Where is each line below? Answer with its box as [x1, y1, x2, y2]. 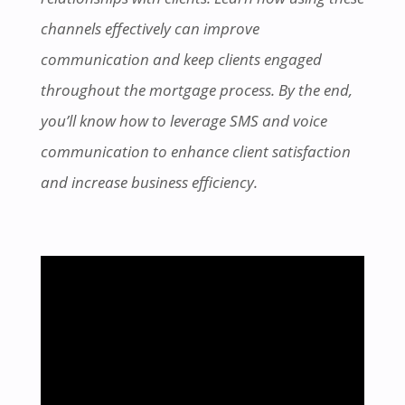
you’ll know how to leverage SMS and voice [40, 109, 327, 131]
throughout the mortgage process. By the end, [40, 79, 353, 100]
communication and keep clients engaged [40, 48, 322, 70]
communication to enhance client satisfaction [40, 140, 351, 162]
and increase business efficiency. [40, 171, 258, 193]
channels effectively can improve [40, 17, 259, 39]
